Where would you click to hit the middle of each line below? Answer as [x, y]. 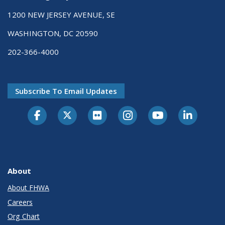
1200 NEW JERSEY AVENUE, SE [61, 14]
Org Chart [24, 216]
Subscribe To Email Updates [66, 91]
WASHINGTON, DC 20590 [53, 33]
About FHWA [28, 188]
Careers [20, 202]
